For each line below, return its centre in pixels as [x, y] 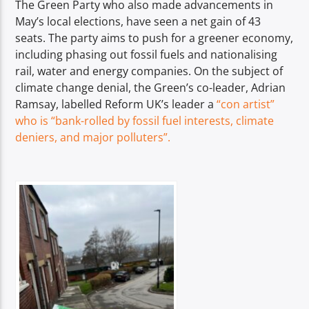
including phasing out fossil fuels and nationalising [147, 54]
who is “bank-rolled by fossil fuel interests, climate [145, 120]
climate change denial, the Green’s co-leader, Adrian [151, 87]
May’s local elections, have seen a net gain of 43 [138, 21]
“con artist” [246, 104]
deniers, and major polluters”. [93, 137]
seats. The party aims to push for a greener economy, [154, 38]
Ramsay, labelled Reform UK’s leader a [116, 104]
